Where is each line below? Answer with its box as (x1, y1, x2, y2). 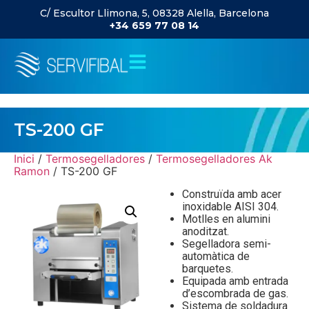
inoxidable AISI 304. (182, 200, 279, 213)
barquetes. (182, 262, 233, 275)
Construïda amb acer (182, 188, 281, 201)
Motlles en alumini (182, 212, 270, 226)
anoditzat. (182, 225, 229, 238)
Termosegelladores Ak (156, 152, 272, 166)
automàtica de (182, 250, 250, 263)
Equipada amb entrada (182, 275, 288, 288)
